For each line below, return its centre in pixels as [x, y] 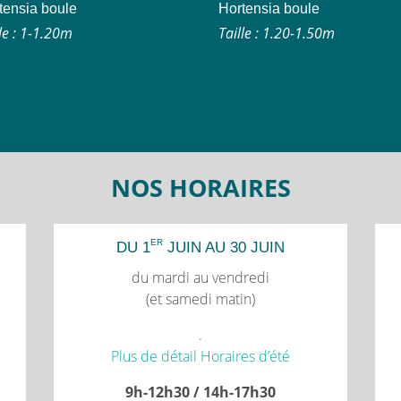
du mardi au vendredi [200, 277]
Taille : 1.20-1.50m [276, 33]
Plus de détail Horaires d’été [200, 356]
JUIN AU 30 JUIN [223, 247]
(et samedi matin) [200, 299]
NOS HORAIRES [200, 187]
